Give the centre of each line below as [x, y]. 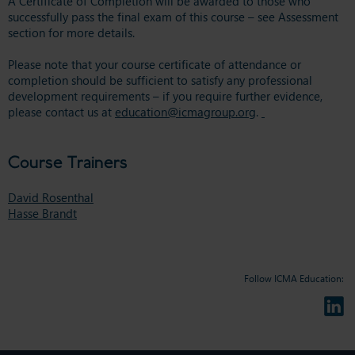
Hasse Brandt [42, 213]
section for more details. [71, 32]
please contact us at [61, 111]
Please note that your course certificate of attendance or [155, 64]
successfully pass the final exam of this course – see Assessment [173, 16]
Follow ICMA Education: [294, 278]
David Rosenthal [51, 197]
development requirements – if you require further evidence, [165, 95]
